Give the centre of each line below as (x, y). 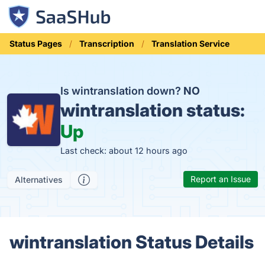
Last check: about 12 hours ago (124, 151)
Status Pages (36, 43)
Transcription (107, 43)
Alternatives (39, 180)
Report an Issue (221, 179)
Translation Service (190, 43)
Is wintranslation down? (122, 91)
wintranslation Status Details (132, 242)
